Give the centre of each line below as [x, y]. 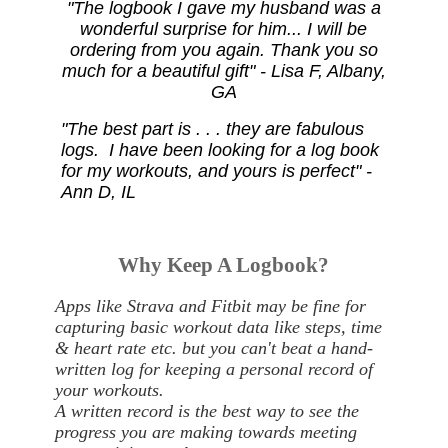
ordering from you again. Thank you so [223, 50]
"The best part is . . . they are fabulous [212, 129]
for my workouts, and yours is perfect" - [216, 171]
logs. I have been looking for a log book [219, 150]
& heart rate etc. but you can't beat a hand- [213, 348]
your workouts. [109, 390]
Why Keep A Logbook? [224, 265]
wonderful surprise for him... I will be [224, 29]
